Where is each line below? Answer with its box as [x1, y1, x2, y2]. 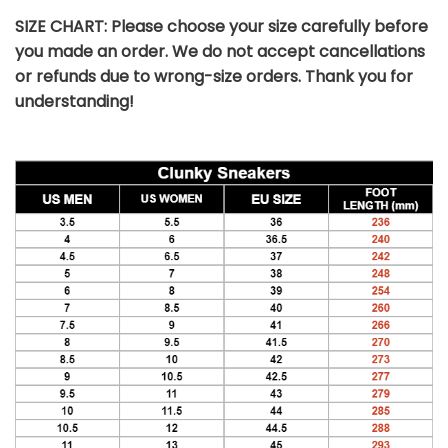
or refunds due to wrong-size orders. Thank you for [15, 65, 413, 89]
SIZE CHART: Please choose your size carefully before [15, 15, 428, 39]
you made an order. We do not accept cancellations [15, 40, 425, 64]
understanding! [15, 90, 134, 114]
